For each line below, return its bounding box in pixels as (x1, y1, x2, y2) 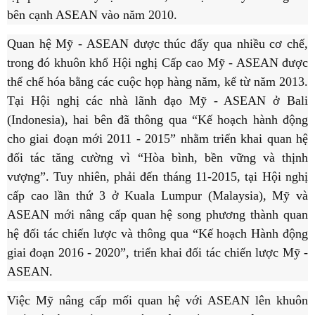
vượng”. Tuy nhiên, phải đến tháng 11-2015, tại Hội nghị (7, 169, 308, 184)
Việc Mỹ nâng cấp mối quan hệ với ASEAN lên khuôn (7, 293, 308, 308)
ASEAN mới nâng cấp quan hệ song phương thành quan (7, 207, 308, 222)
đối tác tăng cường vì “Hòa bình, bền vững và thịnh (7, 150, 308, 165)
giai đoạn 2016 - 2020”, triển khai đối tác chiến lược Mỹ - (7, 245, 308, 260)
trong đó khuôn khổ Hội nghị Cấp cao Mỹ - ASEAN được (7, 56, 308, 70)
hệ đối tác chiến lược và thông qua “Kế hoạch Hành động (7, 226, 308, 241)
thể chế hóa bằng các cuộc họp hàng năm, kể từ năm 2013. (7, 75, 308, 89)
